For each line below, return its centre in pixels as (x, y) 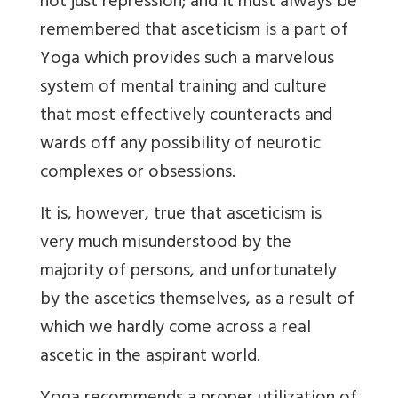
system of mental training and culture (183, 88)
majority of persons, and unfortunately (188, 272)
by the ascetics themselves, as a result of (197, 301)
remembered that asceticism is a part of (194, 32)
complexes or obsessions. (138, 174)
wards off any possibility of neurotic (180, 145)
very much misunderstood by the (166, 244)
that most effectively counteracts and (186, 117)
